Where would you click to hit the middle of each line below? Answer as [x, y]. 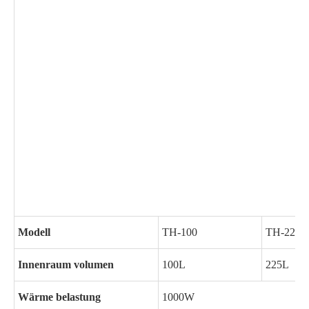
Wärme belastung [59, 297]
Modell [34, 232]
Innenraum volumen [66, 265]
